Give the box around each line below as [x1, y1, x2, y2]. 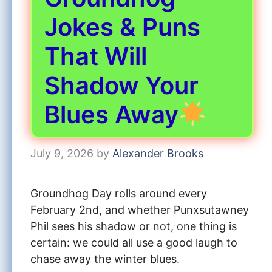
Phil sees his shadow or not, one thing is [30, 219, 237, 233]
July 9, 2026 [30, 146, 93, 160]
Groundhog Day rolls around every [30, 186, 207, 200]
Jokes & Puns [44, 12, 200, 42]
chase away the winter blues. [30, 252, 180, 265]
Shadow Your [44, 70, 199, 100]
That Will [44, 41, 147, 71]
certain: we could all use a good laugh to [30, 236, 237, 249]
